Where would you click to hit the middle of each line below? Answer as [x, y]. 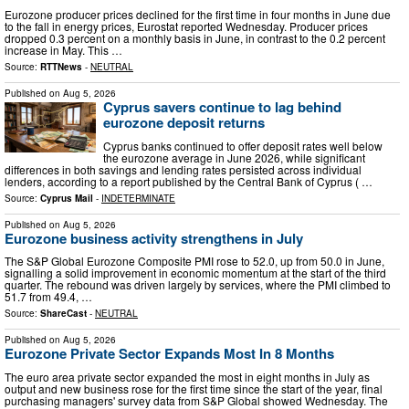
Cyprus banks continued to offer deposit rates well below [243, 145]
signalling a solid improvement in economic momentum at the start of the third [195, 273]
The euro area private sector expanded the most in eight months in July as [187, 376]
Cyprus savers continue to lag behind [222, 106]
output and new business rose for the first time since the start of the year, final [194, 388]
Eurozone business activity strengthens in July [154, 238]
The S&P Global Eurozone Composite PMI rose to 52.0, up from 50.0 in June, [194, 261]
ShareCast [63, 314]
